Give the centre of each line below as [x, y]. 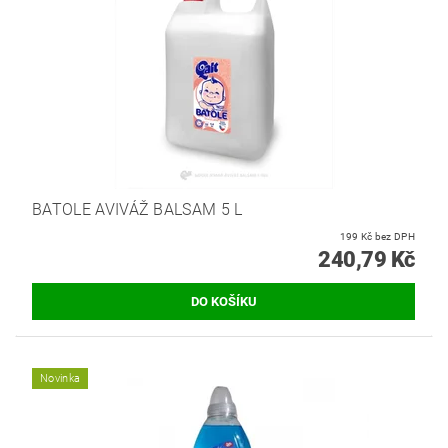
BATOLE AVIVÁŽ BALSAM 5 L [137, 210]
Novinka [60, 379]
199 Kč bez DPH [394, 237]
